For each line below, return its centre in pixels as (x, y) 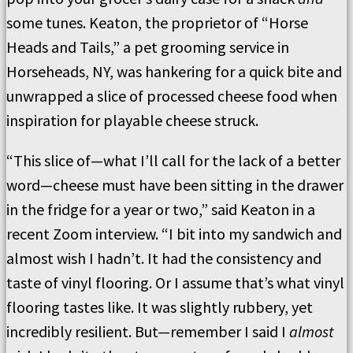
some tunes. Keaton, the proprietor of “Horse (157, 22)
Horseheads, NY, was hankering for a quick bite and (174, 71)
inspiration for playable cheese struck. (132, 120)
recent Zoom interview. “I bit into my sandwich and (174, 234)
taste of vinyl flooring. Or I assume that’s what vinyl (175, 282)
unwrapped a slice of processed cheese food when (172, 96)
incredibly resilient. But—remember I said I (148, 331)
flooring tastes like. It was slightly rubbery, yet (160, 307)
